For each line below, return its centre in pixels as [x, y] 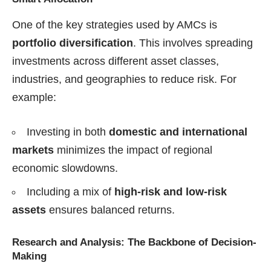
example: [34, 98]
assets [29, 210]
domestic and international [178, 132]
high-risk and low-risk [171, 192]
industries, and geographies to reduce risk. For [124, 80]
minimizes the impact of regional [133, 150]
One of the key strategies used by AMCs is [115, 25]
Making [29, 256]
